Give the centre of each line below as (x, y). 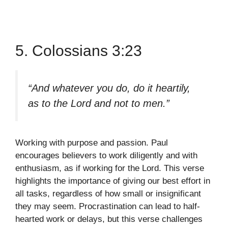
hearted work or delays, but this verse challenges (109, 219)
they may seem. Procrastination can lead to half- (108, 207)
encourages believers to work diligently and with (106, 156)
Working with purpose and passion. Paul (92, 143)
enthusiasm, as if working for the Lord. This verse (110, 168)
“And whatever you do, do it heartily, (109, 88)
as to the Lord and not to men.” (99, 103)
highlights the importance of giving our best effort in (113, 181)
